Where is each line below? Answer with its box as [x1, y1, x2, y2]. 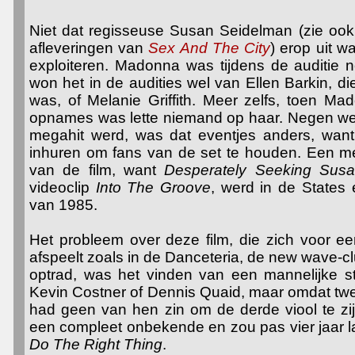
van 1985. [29, 197, 97, 213]
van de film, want [29, 162, 157, 178]
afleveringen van [29, 40, 149, 56]
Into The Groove [95, 179, 212, 196]
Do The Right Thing [29, 336, 162, 353]
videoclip [29, 179, 96, 196]
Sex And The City [148, 40, 271, 56]
